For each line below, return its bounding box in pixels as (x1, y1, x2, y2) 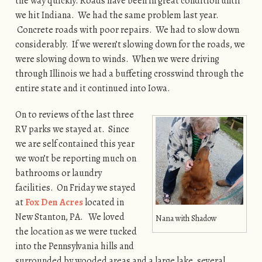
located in (82, 195, 124, 209)
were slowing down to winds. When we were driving (15, 52, 219, 65)
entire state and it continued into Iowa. (15, 81, 170, 95)
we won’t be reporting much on (15, 151, 136, 165)
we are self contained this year (15, 137, 135, 150)
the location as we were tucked (15, 225, 137, 238)
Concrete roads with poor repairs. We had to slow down (15, 23, 239, 36)
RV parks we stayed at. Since (15, 122, 129, 136)
